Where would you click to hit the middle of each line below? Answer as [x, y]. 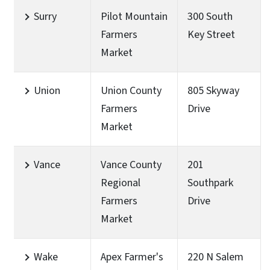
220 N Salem [215, 257]
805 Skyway [213, 90]
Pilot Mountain [134, 16]
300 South [210, 16]
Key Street [211, 34]
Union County [131, 90]
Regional [121, 183]
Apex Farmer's [132, 257]
